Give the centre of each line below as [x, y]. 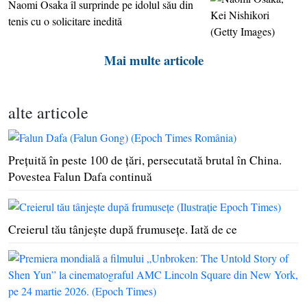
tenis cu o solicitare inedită [65, 21]
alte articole [48, 113]
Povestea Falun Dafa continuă [80, 176]
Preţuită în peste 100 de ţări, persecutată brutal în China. [145, 160]
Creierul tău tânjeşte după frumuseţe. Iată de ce [123, 230]
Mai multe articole [153, 60]
